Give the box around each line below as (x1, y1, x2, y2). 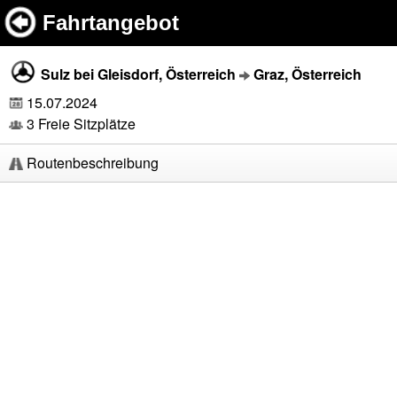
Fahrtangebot (43, 11, 179, 35)
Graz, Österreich (253, 64, 362, 84)
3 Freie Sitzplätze (23, 113, 136, 134)
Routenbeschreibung (23, 152, 159, 173)
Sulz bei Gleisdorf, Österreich (41, 64, 236, 84)
